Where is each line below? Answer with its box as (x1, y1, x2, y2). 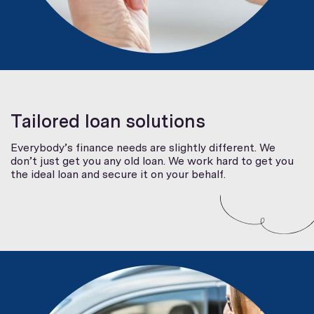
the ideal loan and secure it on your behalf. (11, 167, 226, 181)
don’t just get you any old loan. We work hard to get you (11, 153, 294, 168)
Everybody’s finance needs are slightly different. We (11, 140, 275, 154)
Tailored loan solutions (11, 109, 205, 132)
